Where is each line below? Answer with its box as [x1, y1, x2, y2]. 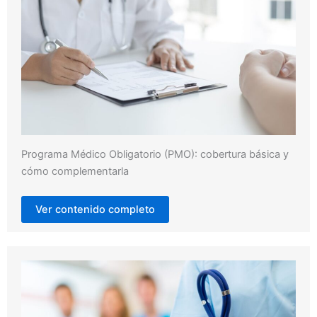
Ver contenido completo [35, 203, 155, 217]
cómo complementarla [21, 165, 129, 178]
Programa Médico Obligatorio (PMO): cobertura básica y [21, 148, 289, 161]
